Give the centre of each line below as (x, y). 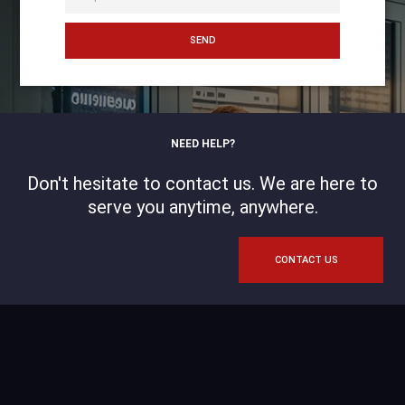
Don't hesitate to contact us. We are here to (202, 183)
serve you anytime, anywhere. (202, 207)
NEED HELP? (202, 143)
